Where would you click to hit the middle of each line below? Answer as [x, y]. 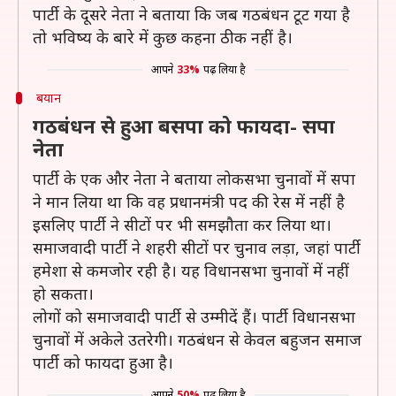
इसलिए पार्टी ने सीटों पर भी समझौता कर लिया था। [182, 225]
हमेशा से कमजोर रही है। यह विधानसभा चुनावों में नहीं [191, 270]
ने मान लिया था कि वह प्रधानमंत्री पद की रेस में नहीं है [189, 202]
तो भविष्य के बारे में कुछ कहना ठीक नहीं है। [163, 37]
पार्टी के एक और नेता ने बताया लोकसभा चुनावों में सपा [194, 179]
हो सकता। [63, 293]
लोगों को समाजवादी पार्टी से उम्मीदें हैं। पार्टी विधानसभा [194, 316]
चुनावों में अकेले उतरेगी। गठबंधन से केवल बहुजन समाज [197, 339]
